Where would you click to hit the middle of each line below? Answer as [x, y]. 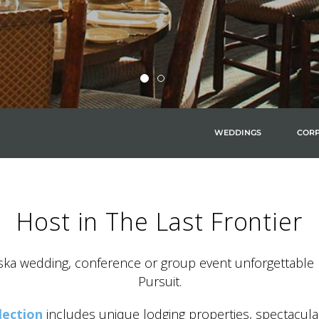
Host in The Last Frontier [159, 221]
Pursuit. [159, 281]
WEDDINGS [238, 133]
